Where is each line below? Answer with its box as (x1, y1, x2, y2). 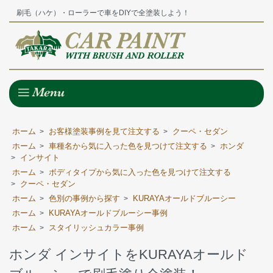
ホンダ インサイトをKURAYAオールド (9, 246, 248, 262)
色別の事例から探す (49, 193, 120, 203)
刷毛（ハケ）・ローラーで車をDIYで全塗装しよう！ (9, 9, 190, 18)
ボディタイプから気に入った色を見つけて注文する (49, 167, 231, 177)
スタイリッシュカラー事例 (49, 222, 144, 232)
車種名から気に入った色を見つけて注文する (49, 141, 207, 151)
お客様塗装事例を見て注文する (49, 126, 160, 136)
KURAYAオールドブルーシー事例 (49, 208, 168, 218)
